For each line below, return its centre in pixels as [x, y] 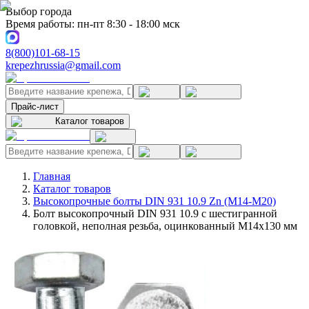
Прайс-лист [35, 107]
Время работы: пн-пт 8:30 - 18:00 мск [93, 24]
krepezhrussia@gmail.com [63, 65]
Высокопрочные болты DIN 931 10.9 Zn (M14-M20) [154, 201]
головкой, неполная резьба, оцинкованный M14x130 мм [165, 226]
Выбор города [39, 11]
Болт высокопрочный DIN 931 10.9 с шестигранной [155, 213]
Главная [52, 176]
